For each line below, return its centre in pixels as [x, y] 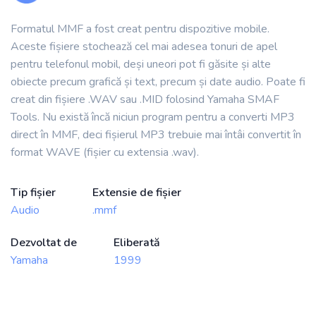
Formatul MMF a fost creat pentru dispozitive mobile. [140, 29]
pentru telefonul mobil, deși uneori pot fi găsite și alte [141, 65]
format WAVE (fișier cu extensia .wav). [105, 153]
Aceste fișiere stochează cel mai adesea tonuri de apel [144, 47]
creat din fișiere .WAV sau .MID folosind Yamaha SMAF [145, 100]
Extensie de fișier [137, 193]
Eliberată [137, 243]
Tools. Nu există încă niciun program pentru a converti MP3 [153, 117]
